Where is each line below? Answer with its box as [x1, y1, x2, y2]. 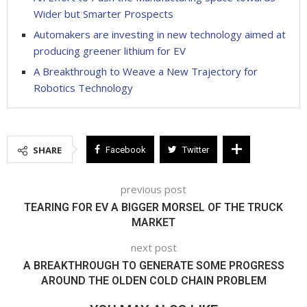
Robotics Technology [34, 80, 133, 95]
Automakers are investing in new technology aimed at [34, 27, 286, 41]
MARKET [132, 215, 175, 229]
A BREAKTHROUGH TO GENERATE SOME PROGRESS [23, 258, 284, 272]
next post [130, 240, 177, 254]
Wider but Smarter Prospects [34, 6, 173, 21]
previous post [121, 182, 186, 196]
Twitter [182, 144, 209, 155]
